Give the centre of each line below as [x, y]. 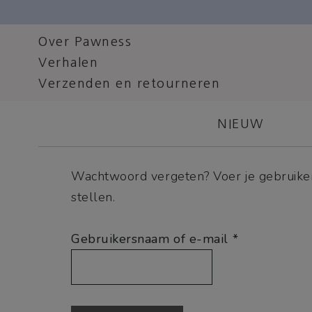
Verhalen [68, 63]
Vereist [258, 238]
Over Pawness [85, 42]
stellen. [93, 197]
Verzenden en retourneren [129, 84]
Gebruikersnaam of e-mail [152, 239]
